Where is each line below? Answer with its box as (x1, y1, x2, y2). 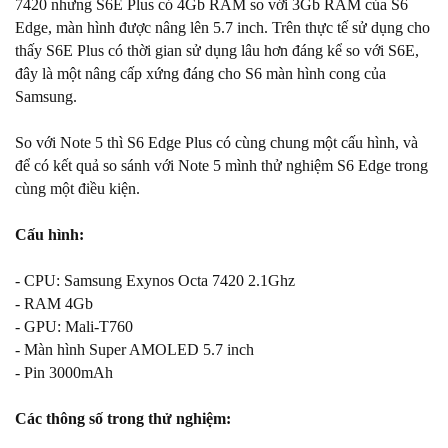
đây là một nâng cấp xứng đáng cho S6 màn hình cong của (15, 65, 386, 82)
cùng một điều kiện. (15, 180, 140, 197)
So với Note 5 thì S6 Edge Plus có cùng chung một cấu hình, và (15, 134, 418, 151)
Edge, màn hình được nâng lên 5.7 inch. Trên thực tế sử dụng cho (15, 19, 430, 36)
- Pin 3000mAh (15, 364, 113, 381)
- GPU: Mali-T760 (15, 318, 133, 335)
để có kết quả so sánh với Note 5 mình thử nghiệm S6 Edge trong (15, 157, 428, 174)
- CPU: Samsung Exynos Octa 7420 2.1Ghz (15, 272, 295, 289)
